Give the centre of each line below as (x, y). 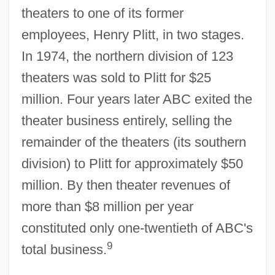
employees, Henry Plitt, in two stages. (133, 34)
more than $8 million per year (107, 206)
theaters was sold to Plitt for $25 (116, 77)
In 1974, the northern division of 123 (127, 56)
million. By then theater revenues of (126, 185)
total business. (64, 249)
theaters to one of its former (102, 13)
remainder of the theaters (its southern (134, 142)
